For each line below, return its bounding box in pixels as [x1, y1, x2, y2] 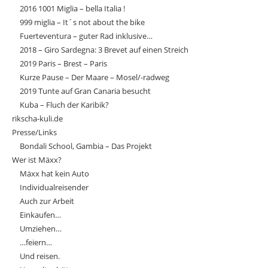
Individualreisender [20, 182, 89, 193]
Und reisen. [20, 251, 60, 261]
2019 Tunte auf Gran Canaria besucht [20, 86, 151, 96]
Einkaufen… [20, 209, 61, 220]
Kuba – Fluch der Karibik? [20, 99, 109, 110]
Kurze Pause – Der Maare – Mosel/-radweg [20, 72, 169, 83]
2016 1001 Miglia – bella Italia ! [20, 3, 125, 14]
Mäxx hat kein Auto [20, 168, 89, 179]
